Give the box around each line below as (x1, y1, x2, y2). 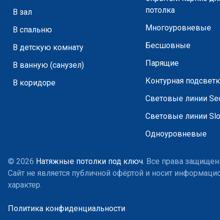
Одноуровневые (145, 129, 207, 138)
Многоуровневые (145, 23, 212, 32)
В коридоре (13, 78, 55, 87)
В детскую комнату (13, 43, 83, 52)
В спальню (13, 25, 52, 34)
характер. (8, 180, 42, 190)
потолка (145, 5, 175, 15)
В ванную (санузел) (13, 60, 84, 70)
